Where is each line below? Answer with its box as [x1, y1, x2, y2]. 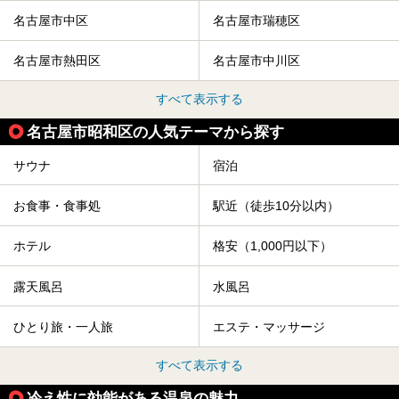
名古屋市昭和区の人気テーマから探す [27, 123, 284, 142]
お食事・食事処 [13, 199, 101, 214]
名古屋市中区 [13, 13, 88, 28]
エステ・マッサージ [213, 320, 325, 335]
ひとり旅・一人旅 [13, 320, 113, 335]
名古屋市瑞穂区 [213, 13, 300, 28]
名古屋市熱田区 [13, 53, 101, 69]
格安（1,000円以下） [213, 239, 332, 254]
